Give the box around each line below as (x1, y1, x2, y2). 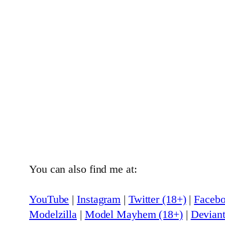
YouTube (29, 193, 69, 206)
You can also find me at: (29, 163, 137, 176)
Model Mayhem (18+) (84, 208, 183, 221)
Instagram (77, 193, 121, 206)
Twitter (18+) (128, 193, 186, 206)
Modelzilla (29, 208, 77, 221)
